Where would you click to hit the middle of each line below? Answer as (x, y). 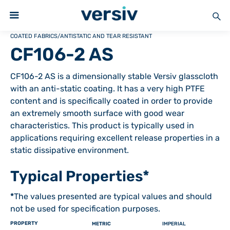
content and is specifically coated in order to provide (111, 101)
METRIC (101, 223)
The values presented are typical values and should (113, 196)
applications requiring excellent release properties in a (115, 138)
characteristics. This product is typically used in (102, 126)
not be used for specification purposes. (85, 209)
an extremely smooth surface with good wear (97, 113)
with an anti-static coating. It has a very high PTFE (108, 89)
